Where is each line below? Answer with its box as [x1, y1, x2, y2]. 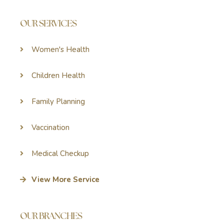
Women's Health [31, 44, 89, 54]
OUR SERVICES [20, 17, 76, 29]
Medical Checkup [31, 148, 89, 158]
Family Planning [31, 96, 85, 106]
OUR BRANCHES [20, 209, 82, 221]
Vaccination [31, 122, 69, 132]
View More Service [31, 174, 99, 184]
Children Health [31, 70, 85, 80]
